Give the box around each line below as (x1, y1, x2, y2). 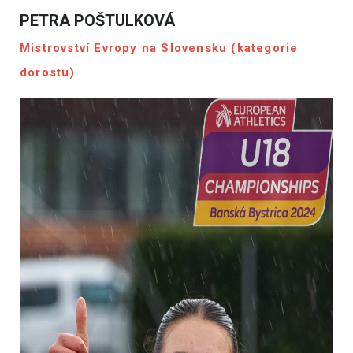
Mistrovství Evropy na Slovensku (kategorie (20, 41, 299, 55)
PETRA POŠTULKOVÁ (20, 11, 175, 30)
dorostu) (20, 65, 76, 80)
